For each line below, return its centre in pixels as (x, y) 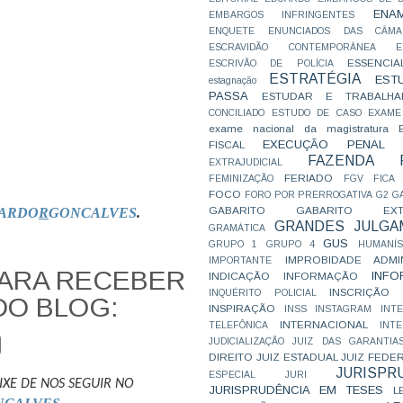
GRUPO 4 (291, 244)
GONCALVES (93, 213)
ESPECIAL (232, 375)
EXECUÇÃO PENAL (324, 144)
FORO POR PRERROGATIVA (309, 195)
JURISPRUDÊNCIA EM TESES (296, 390)
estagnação (233, 81)
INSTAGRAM (344, 309)
